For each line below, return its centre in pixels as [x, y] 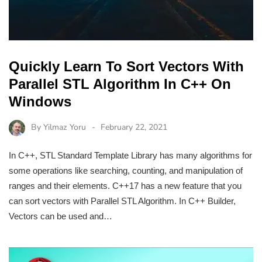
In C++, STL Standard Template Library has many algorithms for [130, 155]
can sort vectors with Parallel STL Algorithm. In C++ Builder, [122, 201]
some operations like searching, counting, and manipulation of [126, 170]
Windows [40, 102]
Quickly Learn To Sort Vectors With [126, 67]
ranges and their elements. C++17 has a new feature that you [125, 185]
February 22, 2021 [134, 127]
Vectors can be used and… [61, 216]
